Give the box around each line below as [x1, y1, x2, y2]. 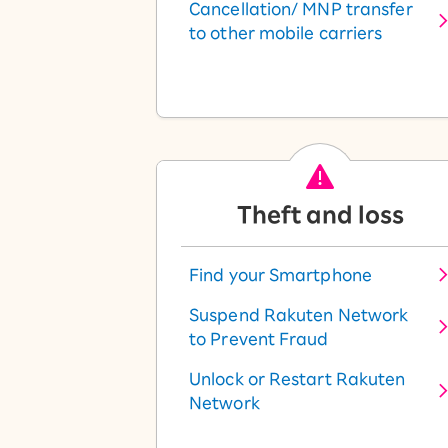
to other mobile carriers [189, 25, 383, 41]
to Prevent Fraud [189, 331, 329, 347]
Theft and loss [236, 204, 404, 226]
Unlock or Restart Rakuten [189, 371, 406, 387]
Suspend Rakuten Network [189, 307, 409, 323]
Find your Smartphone [189, 267, 372, 283]
